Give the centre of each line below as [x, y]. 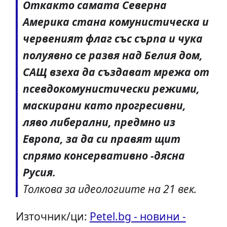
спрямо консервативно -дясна [104, 156]
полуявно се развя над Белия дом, [112, 55]
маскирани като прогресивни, [104, 105]
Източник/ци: [52, 216]
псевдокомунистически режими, [111, 89]
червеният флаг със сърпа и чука [112, 39]
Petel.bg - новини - [138, 216]
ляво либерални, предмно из [99, 122]
